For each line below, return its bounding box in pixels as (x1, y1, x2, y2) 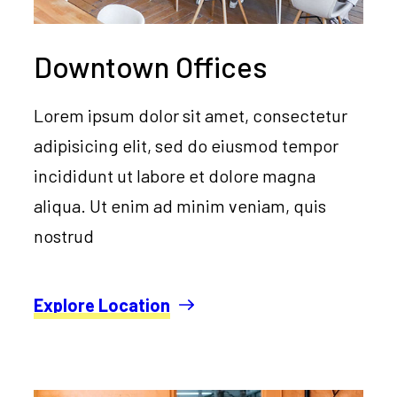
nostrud (34, 225, 95, 247)
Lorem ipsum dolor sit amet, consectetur (34, 105, 348, 127)
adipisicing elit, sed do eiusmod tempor (34, 135, 339, 157)
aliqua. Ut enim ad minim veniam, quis (34, 195, 327, 217)
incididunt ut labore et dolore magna (34, 165, 316, 187)
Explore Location (34, 294, 171, 316)
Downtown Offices (34, 49, 269, 85)
